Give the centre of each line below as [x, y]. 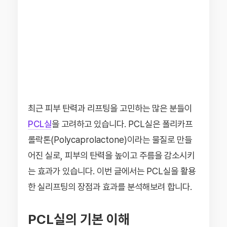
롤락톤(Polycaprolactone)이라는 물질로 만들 [110, 140]
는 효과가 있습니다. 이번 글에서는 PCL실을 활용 [112, 171]
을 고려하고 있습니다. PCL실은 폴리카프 [122, 124]
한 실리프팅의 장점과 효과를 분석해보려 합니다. [110, 187]
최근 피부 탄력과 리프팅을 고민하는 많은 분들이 [110, 108]
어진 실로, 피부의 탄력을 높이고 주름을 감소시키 [111, 155]
